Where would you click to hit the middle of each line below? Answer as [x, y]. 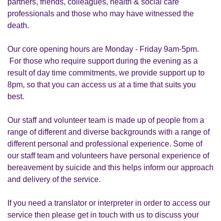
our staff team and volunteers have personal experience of [108, 156]
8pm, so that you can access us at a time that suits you [102, 85]
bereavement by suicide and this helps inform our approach [110, 167]
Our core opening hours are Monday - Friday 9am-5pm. [103, 49]
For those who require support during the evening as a [103, 61]
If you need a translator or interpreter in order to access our [109, 203]
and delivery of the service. [54, 179]
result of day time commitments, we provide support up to [106, 73]
